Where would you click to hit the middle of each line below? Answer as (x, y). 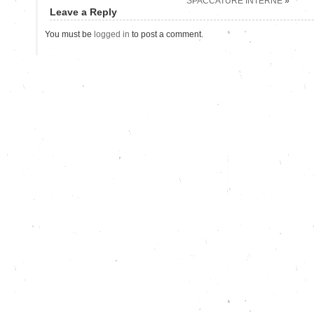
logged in (112, 34)
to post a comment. (166, 34)
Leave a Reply (83, 12)
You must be (69, 34)
